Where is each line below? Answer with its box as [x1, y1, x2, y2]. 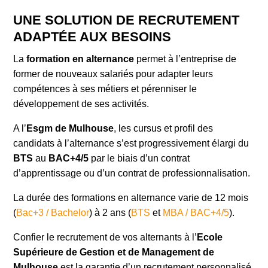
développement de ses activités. [13, 99, 150, 109]
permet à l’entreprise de [134, 54, 237, 64]
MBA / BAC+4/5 [163, 208, 230, 218]
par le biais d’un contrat [89, 153, 190, 163]
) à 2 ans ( [89, 208, 132, 218]
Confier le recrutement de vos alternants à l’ [13, 232, 197, 242]
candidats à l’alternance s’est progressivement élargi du [13, 138, 249, 148]
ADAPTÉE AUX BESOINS [13, 29, 172, 44]
